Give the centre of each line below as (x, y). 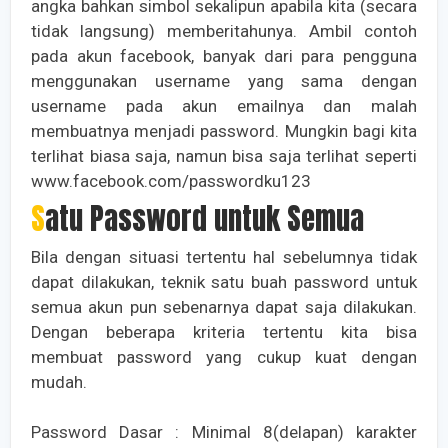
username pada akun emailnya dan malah (224, 106)
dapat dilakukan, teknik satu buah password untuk (224, 282)
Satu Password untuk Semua (204, 219)
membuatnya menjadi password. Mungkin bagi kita (224, 131)
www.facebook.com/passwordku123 (171, 181)
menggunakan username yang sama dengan (224, 81)
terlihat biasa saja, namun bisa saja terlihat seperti (224, 156)
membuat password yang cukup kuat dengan (224, 357)
